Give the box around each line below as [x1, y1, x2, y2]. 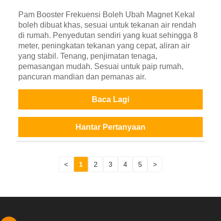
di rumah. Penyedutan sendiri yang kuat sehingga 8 [18, 31, 198, 40]
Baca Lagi [91, 95, 129, 104]
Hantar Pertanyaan [75, 123, 146, 132]
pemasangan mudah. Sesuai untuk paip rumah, [18, 62, 184, 71]
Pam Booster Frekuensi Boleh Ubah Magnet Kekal [18, 10, 195, 19]
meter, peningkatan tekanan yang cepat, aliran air [18, 41, 190, 50]
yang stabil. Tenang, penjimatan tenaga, [18, 52, 157, 61]
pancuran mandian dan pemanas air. [18, 73, 146, 81]
